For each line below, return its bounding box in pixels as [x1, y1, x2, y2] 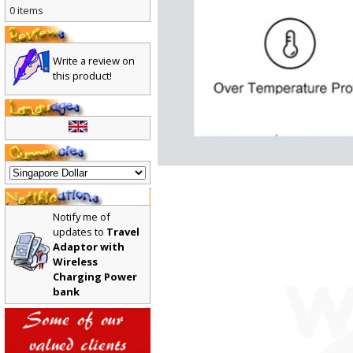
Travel [106, 229, 140, 243]
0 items [9, 6, 44, 21]
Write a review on [53, 58, 136, 72]
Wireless [53, 258, 98, 273]
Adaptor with [53, 243, 125, 258]
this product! [53, 72, 113, 87]
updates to [53, 229, 107, 243]
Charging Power [53, 273, 138, 288]
